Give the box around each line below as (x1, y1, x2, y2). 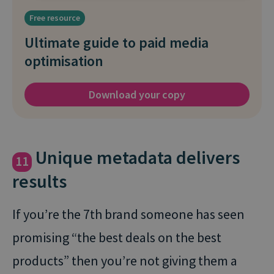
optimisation (24, 51, 103, 70)
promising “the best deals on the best (12, 229, 221, 246)
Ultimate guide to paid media (24, 33, 209, 52)
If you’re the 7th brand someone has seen (12, 206, 245, 223)
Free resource (29, 12, 80, 23)
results (12, 169, 67, 193)
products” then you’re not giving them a (12, 252, 237, 269)
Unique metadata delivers (32, 146, 240, 169)
